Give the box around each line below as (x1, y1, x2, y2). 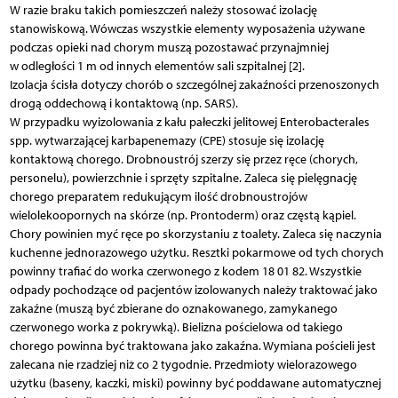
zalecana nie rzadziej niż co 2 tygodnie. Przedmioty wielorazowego (9, 356, 357, 372)
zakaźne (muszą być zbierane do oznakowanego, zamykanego (9, 300, 338, 316)
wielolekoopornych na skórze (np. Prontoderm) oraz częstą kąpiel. (9, 207, 356, 223)
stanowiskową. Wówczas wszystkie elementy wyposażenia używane (9, 20, 365, 36)
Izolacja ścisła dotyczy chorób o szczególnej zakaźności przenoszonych (9, 76, 379, 92)
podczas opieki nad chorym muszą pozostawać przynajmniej (9, 39, 329, 55)
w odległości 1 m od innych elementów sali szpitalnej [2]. (9, 58, 305, 74)
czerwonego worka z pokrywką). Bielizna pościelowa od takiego (9, 319, 343, 335)
